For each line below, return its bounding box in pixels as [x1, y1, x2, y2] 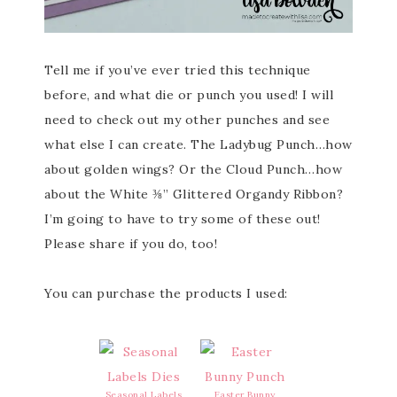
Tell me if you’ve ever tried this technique [44, 62, 311, 78]
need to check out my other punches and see [44, 112, 330, 128]
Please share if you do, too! [44, 236, 217, 252]
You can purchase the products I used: [44, 285, 288, 301]
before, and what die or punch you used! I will [44, 87, 333, 103]
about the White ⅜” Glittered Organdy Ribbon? [44, 186, 343, 202]
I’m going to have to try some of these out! [44, 211, 321, 227]
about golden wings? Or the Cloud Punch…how [44, 161, 342, 177]
